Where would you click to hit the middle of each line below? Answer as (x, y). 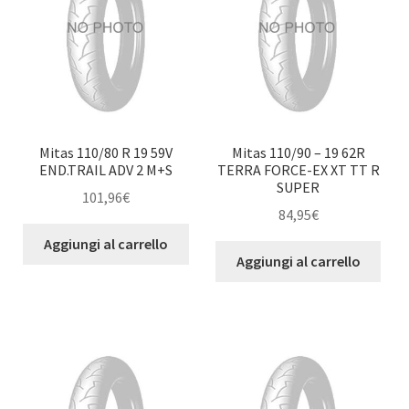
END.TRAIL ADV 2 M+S (106, 169)
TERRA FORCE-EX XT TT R (298, 169)
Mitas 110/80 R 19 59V (106, 152)
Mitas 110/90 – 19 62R (298, 152)
